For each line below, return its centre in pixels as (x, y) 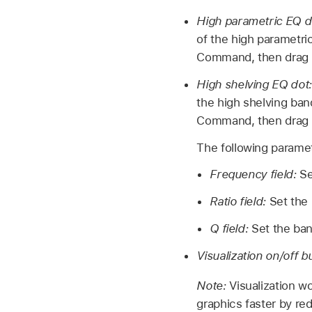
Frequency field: (255, 174)
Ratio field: (240, 202)
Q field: (231, 228)
